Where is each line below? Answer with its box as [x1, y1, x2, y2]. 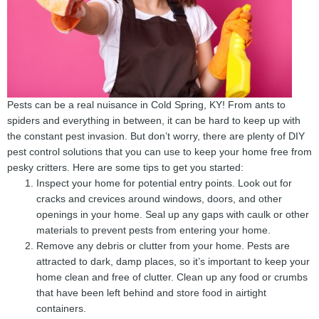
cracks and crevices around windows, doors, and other [36, 194, 283, 205]
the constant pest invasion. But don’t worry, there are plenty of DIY [7, 131, 305, 142]
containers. [36, 303, 87, 315]
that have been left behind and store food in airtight [36, 288, 267, 299]
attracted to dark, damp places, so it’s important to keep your [36, 256, 310, 268]
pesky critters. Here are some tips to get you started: [7, 162, 244, 174]
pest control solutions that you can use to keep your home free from [7, 147, 312, 158]
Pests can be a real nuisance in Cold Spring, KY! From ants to [7, 100, 286, 111]
